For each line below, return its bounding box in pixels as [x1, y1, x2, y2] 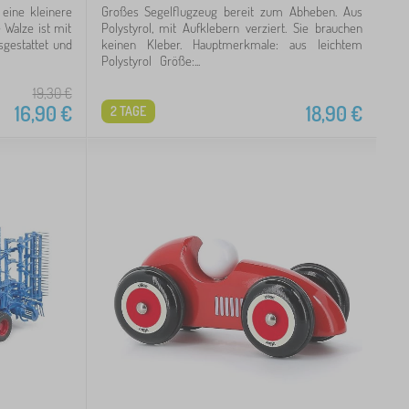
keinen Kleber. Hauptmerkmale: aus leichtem [100, 35, 362, 53]
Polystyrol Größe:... [100, 51, 200, 69]
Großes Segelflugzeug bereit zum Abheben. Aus [100, 2, 362, 20]
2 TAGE [110, 102, 146, 119]
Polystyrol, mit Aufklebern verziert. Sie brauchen [100, 18, 362, 37]
